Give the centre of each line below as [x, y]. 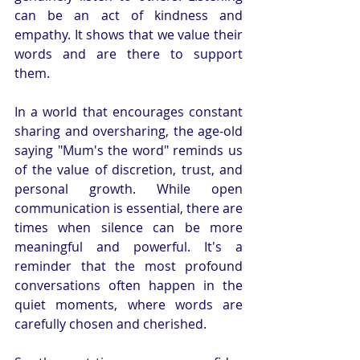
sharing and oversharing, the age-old [129, 131]
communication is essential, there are [129, 209]
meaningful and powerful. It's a [129, 247]
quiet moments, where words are [129, 305]
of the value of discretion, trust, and [129, 170]
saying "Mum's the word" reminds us [129, 151]
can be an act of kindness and [129, 16]
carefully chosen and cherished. [110, 324]
